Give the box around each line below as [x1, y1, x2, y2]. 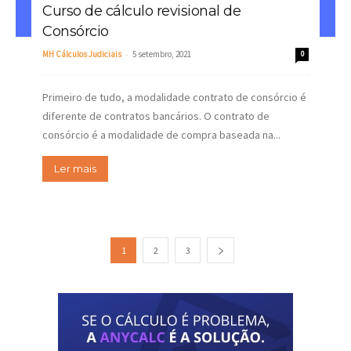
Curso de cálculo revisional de [42, 2, 241, 20]
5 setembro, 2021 [132, 48, 191, 60]
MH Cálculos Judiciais [42, 48, 121, 60]
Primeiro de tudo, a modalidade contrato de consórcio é [42, 89, 306, 104]
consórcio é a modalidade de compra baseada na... [42, 127, 280, 142]
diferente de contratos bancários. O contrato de [42, 108, 270, 123]
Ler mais [54, 161, 96, 175]
